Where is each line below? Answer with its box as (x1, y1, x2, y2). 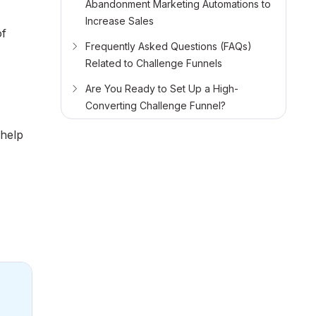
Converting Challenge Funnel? (85, 99, 226, 112)
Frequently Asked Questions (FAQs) (85, 40, 252, 53)
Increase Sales (85, 15, 154, 28)
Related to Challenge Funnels (85, 57, 222, 70)
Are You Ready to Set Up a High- (85, 83, 238, 95)
